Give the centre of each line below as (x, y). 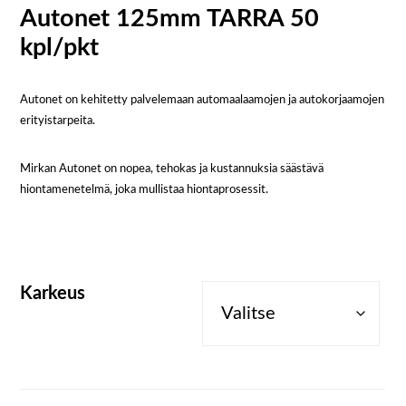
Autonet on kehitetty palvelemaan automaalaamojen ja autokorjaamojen (203, 100)
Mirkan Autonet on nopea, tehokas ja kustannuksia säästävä (172, 169)
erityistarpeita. (58, 121)
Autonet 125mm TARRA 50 (170, 19)
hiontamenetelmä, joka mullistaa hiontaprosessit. (145, 190)
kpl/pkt (60, 48)
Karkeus (53, 294)
